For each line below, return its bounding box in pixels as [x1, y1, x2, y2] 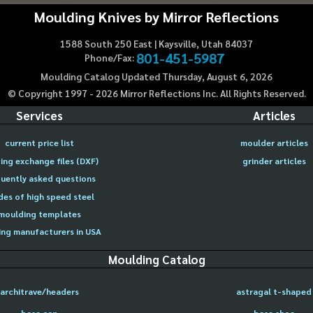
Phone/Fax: [84, 52, 134, 64]
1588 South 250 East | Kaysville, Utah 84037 [60, 38, 253, 50]
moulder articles [240, 137, 308, 149]
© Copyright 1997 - [7, 87, 96, 99]
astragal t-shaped [236, 286, 312, 298]
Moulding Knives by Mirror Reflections [34, 6, 279, 26]
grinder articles [242, 154, 306, 166]
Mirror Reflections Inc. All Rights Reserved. [117, 87, 306, 99]
